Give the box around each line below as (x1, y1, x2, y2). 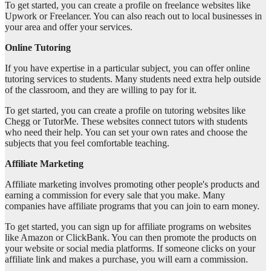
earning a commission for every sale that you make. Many (5, 190, 225, 201)
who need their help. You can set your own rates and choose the (5, 127, 247, 138)
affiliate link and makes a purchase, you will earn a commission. (5, 254, 248, 265)
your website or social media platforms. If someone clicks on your (5, 243, 255, 254)
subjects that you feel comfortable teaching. (5, 138, 169, 149)
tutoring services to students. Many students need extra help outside (5, 74, 261, 85)
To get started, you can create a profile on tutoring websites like (5, 105, 246, 116)
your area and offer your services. (5, 22, 132, 33)
